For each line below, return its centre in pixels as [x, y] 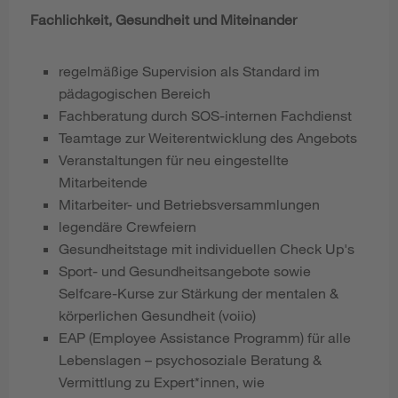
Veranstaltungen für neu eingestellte [174, 159]
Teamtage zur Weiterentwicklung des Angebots [208, 137]
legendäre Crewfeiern [127, 226]
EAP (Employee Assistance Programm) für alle [205, 337]
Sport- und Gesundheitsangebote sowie [185, 270]
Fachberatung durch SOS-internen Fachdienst [205, 115]
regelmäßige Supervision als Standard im [189, 70]
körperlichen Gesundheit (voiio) [157, 314]
